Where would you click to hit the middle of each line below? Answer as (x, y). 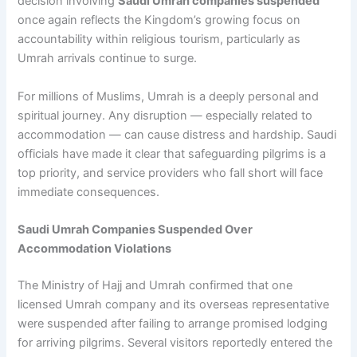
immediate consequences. (89, 192)
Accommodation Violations (95, 248)
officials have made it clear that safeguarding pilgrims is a (172, 153)
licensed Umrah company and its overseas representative (174, 304)
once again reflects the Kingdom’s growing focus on (159, 20)
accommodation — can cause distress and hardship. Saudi (177, 134)
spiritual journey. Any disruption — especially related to (165, 115)
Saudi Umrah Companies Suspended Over (135, 229)
